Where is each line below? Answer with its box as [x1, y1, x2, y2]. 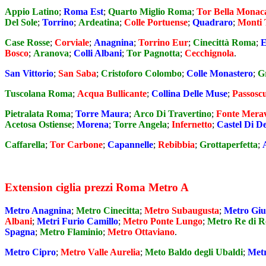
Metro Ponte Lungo [123, 216, 202, 226]
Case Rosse [5, 37, 50, 47]
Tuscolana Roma [5, 88, 72, 99]
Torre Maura [75, 108, 129, 119]
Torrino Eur [138, 37, 188, 47]
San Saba [58, 68, 96, 78]
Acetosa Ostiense [5, 119, 72, 129]
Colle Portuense [124, 17, 188, 27]
